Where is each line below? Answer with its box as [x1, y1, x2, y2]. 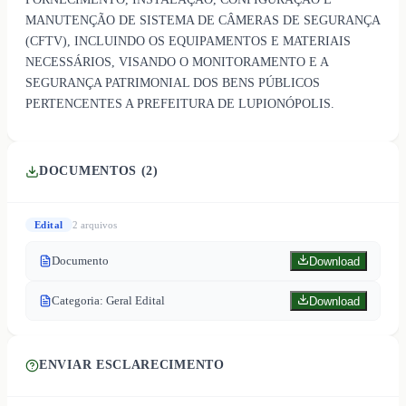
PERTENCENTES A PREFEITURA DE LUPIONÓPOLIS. [25, 96, 334, 111]
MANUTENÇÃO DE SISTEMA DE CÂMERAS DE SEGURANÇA [25, 13, 380, 27]
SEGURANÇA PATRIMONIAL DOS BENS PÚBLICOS [25, 75, 320, 90]
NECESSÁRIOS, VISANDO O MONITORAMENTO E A [25, 54, 328, 69]
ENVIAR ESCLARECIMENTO [39, 358, 225, 372]
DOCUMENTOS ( [39, 164, 147, 179]
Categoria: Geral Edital [52, 293, 165, 307]
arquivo [77, 218, 113, 230]
